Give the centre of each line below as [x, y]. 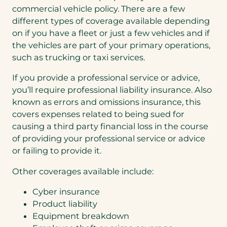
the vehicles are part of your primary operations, [111, 45]
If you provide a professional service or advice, [106, 78]
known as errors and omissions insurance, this [106, 102]
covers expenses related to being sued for [98, 114]
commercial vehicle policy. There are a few [99, 8]
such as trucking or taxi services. [79, 57]
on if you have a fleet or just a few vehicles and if [111, 33]
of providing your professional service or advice [109, 139]
